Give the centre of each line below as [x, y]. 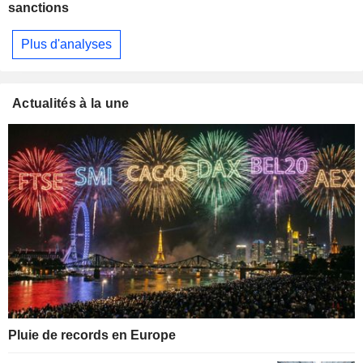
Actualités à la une [71, 103]
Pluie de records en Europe [92, 335]
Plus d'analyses [66, 44]
